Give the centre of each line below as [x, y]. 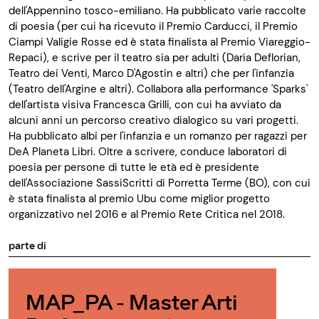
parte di [27, 245]
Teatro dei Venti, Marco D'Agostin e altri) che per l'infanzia [151, 74]
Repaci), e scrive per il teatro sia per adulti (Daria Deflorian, [155, 58]
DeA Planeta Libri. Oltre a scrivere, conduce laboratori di [148, 152]
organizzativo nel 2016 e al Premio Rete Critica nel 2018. [148, 215]
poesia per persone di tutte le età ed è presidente [134, 168]
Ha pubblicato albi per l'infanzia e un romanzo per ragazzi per [158, 136]
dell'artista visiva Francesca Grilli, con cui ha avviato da [145, 105]
